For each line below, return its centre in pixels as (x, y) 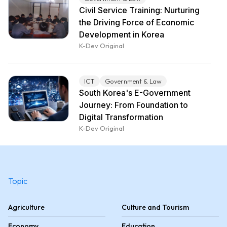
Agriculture (26, 207)
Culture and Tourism (155, 207)
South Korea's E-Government (135, 93)
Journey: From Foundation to (134, 105)
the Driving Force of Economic (137, 22)
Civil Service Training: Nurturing (139, 10)
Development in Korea (122, 34)
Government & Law (133, 81)
